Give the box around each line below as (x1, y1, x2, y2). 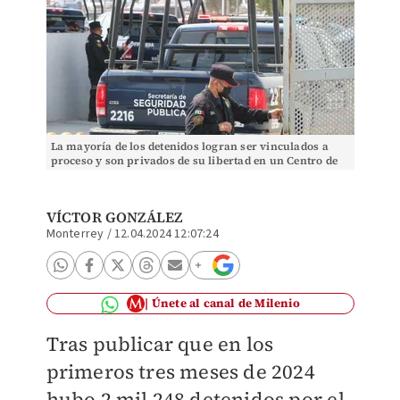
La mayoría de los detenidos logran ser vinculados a (50, 139, 329, 154)
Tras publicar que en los (46, 330, 274, 357)
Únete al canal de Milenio (151, 296, 300, 311)
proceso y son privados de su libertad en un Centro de (50, 154, 338, 168)
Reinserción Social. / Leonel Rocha (50, 168, 234, 182)
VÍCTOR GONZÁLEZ (46, 207, 183, 227)
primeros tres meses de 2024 (46, 358, 315, 385)
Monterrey (46, 225, 104, 243)
